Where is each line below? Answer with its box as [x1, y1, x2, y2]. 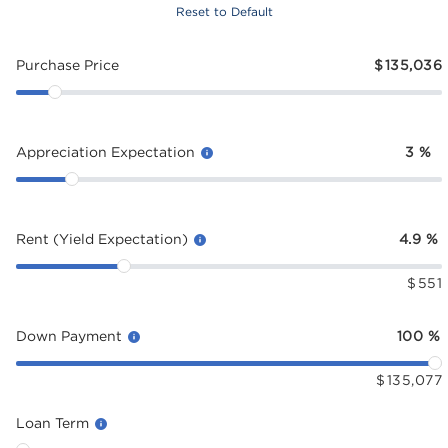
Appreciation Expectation [16, 144, 199, 159]
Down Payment [16, 328, 126, 343]
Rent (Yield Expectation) [16, 231, 192, 246]
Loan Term [16, 415, 93, 430]
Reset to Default [175, 5, 273, 18]
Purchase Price [16, 57, 119, 72]
